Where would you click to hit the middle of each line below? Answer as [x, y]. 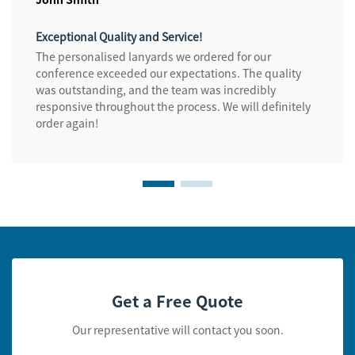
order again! [67, 123]
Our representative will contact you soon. [177, 330]
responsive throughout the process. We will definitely [173, 107]
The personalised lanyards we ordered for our [153, 57]
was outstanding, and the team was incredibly [156, 90]
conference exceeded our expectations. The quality [168, 73]
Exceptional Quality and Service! [119, 37]
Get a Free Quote [177, 301]
